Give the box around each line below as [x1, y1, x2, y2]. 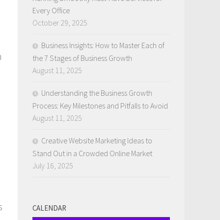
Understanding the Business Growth [41, 87, 152, 98]
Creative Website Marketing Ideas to [41, 135, 152, 145]
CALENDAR [32, 203, 66, 213]
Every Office [32, 5, 70, 15]
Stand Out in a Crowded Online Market [32, 148, 152, 158]
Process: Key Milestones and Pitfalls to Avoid [32, 100, 168, 110]
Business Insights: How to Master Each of [41, 40, 165, 50]
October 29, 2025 [32, 17, 87, 27]
